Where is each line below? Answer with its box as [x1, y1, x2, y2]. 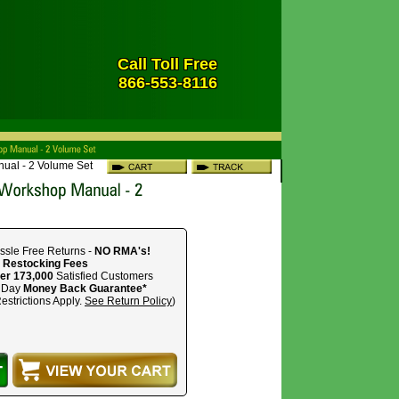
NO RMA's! [94, 245, 151, 257]
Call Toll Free [118, 55, 217, 73]
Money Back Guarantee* [23, 282, 147, 295]
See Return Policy [85, 295, 172, 307]
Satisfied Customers [53, 270, 153, 282]
